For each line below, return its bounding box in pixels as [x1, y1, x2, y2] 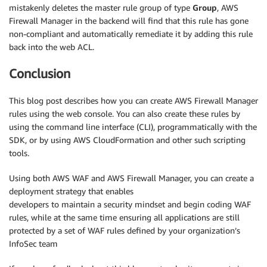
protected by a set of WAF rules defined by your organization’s [9, 225, 240, 235]
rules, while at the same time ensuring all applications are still [9, 212, 240, 222]
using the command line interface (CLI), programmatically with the [9, 121, 257, 132]
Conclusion [9, 66, 70, 82]
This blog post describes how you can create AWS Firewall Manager [9, 95, 258, 105]
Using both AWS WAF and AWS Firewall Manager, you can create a [9, 172, 254, 183]
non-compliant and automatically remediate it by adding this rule [9, 28, 253, 39]
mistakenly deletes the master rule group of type [9, 2, 193, 13]
